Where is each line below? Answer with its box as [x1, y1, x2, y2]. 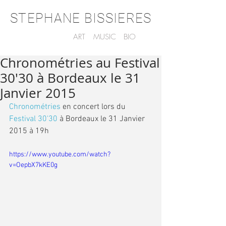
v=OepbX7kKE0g [9, 161, 58, 169]
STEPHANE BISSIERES [10, 11, 152, 26]
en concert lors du [61, 102, 128, 112]
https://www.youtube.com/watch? [9, 150, 110, 159]
